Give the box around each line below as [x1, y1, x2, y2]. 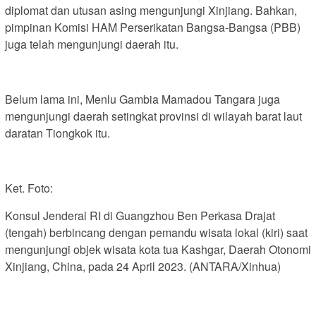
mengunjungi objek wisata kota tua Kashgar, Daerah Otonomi [5, 241, 311, 257]
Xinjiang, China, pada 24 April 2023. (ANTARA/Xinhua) [5, 257, 281, 274]
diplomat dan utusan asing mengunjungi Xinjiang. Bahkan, [5, 1, 297, 18]
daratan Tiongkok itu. [5, 124, 110, 141]
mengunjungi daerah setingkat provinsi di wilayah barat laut [5, 107, 302, 124]
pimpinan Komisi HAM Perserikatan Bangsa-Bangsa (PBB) [5, 18, 300, 35]
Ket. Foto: [5, 179, 53, 196]
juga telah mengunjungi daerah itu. [5, 35, 178, 52]
